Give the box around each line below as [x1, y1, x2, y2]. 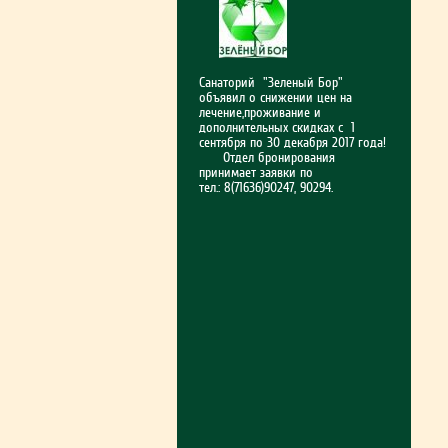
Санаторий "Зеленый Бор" [199, 75, 343, 90]
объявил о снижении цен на [199, 90, 352, 105]
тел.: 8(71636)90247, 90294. [199, 180, 333, 195]
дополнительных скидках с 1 [199, 120, 355, 135]
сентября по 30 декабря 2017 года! [199, 135, 386, 150]
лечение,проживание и [199, 105, 321, 120]
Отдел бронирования [199, 150, 335, 165]
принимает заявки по [199, 165, 313, 180]
